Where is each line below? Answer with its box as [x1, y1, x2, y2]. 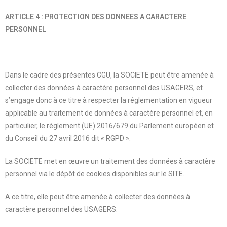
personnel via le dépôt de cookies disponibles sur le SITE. [5, 169, 184, 178]
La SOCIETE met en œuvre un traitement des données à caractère [5, 157, 215, 165]
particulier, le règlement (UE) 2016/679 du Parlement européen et [5, 121, 214, 130]
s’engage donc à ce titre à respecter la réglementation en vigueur [5, 96, 212, 104]
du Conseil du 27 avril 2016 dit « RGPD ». [5, 134, 131, 142]
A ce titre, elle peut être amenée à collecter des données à [5, 192, 190, 201]
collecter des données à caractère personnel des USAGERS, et [5, 83, 203, 92]
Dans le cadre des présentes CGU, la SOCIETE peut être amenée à [5, 70, 214, 79]
